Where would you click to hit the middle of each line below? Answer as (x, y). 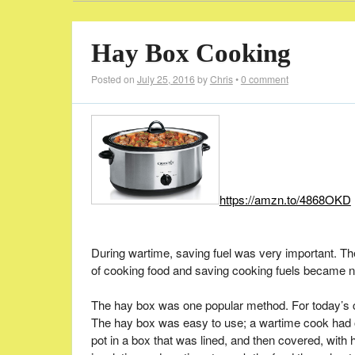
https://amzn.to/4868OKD (285, 200)
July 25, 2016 (166, 78)
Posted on (114, 78)
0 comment (264, 78)
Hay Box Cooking (191, 53)
